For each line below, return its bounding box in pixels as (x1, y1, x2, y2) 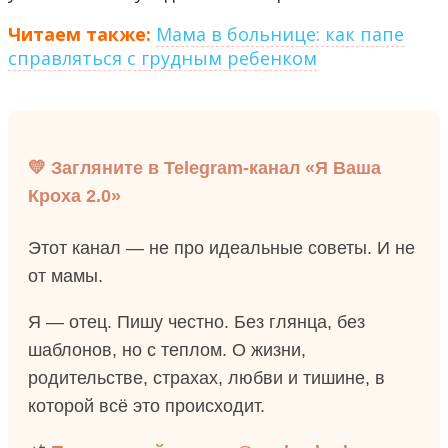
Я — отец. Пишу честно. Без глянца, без (28, 312, 365, 333)
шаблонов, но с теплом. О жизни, (28, 340, 306, 361)
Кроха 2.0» (28, 186, 121, 207)
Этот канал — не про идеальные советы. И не (28, 238, 415, 259)
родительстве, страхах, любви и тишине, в (28, 368, 385, 389)
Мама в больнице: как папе (156, 22, 404, 47)
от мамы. (28, 266, 103, 287)
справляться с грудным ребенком (8, 46, 317, 71)
